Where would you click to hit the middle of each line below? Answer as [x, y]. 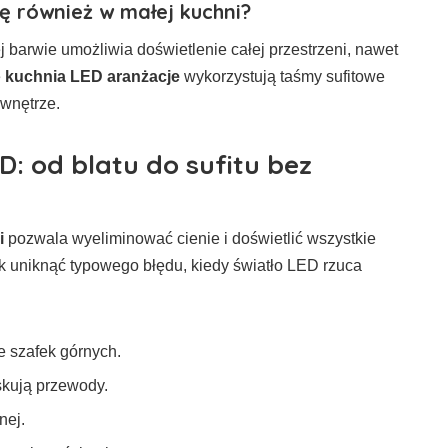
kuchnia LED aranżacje [92, 76]
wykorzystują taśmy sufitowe [282, 76]
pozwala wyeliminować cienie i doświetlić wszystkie [190, 238]
